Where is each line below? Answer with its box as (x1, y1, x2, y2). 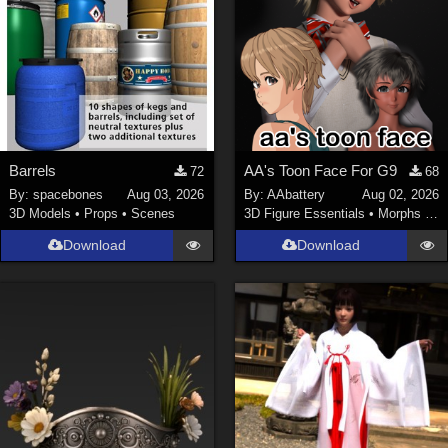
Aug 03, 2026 (127, 187, 205, 203)
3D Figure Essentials (243, 206, 365, 222)
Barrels (9, 161, 57, 179)
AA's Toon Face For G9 (243, 161, 397, 179)
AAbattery (266, 187, 325, 203)
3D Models (9, 206, 72, 222)
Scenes (131, 206, 176, 222)
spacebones (33, 187, 104, 203)
